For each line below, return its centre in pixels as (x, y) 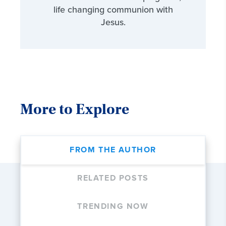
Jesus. (113, 22)
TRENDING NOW (113, 207)
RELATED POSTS (113, 179)
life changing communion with (113, 10)
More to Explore (75, 109)
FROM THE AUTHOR (113, 150)
